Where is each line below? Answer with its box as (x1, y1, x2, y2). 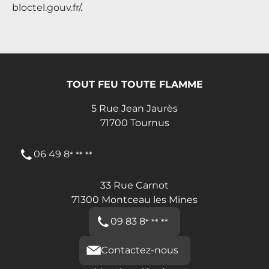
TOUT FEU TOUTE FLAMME (66, 78, 203, 90)
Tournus (130, 116, 169, 128)
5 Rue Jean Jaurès (91, 102, 178, 114)
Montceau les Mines (101, 193, 198, 205)
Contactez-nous (100, 244, 178, 256)
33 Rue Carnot (100, 179, 169, 191)
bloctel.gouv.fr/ (12, 1, 80, 13)
